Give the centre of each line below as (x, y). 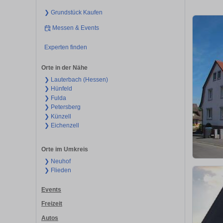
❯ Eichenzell (61, 126)
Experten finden (65, 48)
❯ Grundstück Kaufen (73, 12)
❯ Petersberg (62, 107)
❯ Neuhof (57, 161)
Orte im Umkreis (65, 149)
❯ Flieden (57, 170)
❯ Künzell (57, 116)
